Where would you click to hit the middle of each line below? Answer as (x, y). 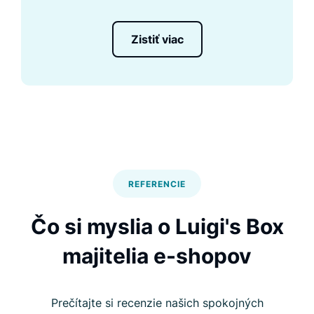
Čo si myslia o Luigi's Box (157, 226)
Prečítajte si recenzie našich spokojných (157, 302)
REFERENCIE (157, 184)
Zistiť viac (157, 39)
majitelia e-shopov (157, 255)
